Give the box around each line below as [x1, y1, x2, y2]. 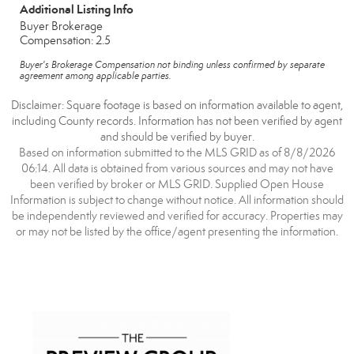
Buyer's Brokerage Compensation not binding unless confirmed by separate [20, 58, 325, 71]
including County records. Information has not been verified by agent [12, 114, 342, 128]
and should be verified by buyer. [100, 130, 254, 144]
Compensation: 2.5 [20, 33, 111, 47]
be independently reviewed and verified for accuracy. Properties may [11, 209, 343, 223]
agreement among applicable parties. [20, 70, 171, 82]
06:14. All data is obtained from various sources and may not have [21, 161, 333, 175]
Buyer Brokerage [20, 19, 103, 33]
